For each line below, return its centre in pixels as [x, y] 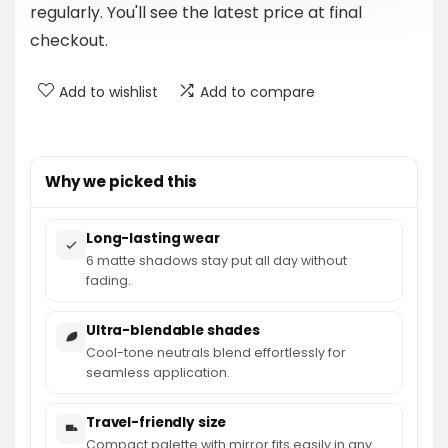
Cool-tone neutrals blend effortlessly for [216, 352]
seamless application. [158, 372]
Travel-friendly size [156, 422]
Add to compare [257, 91]
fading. [108, 280]
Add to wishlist [108, 91]
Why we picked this [121, 181]
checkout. [69, 40]
